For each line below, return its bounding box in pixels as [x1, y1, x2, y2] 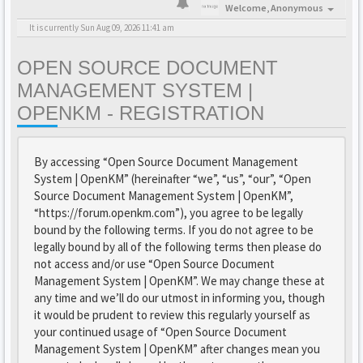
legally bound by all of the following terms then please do [34, 239, 322, 254]
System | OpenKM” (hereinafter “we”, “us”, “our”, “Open [34, 171, 311, 186]
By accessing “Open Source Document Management [34, 154, 298, 169]
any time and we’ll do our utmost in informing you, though [34, 290, 325, 305]
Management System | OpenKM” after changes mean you [34, 341, 320, 357]
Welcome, [225, 2, 271, 14]
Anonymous [271, 2, 323, 14]
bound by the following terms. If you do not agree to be [34, 222, 314, 237]
